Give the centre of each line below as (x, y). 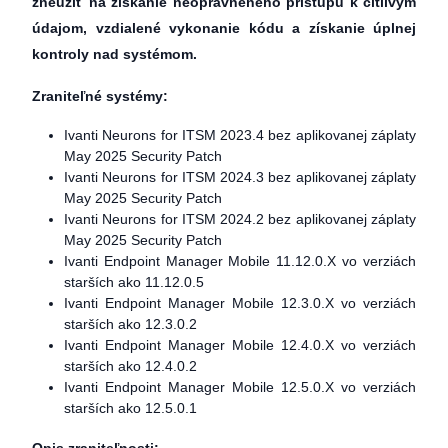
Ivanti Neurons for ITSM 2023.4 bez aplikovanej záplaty (240, 135)
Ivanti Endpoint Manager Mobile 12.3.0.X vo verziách (240, 303)
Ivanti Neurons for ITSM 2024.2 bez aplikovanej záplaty (240, 219)
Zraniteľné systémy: (100, 96)
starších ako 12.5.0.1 (130, 408)
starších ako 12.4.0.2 (130, 366)
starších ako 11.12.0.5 (134, 282)
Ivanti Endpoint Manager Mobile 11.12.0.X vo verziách (240, 261)
